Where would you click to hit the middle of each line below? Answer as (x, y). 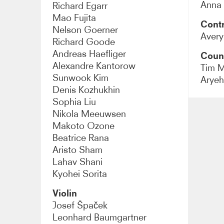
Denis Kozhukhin (86, 89)
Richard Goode (84, 41)
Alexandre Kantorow (94, 65)
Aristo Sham (78, 149)
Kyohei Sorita (80, 173)
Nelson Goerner (85, 29)
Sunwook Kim (81, 77)
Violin (65, 193)
